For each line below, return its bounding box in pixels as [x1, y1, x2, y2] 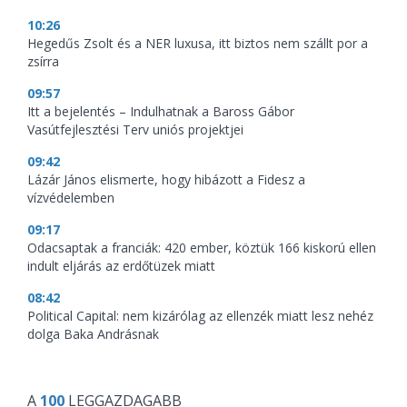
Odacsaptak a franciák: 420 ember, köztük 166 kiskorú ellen [27, 238, 376, 256]
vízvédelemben [27, 188, 114, 206]
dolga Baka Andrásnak [27, 324, 159, 342]
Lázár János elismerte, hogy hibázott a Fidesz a [27, 170, 305, 188]
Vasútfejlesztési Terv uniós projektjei [27, 120, 243, 138]
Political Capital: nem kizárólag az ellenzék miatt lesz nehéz [27, 306, 373, 324]
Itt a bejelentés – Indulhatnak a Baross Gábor [27, 102, 294, 120]
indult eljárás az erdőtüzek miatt [27, 256, 215, 274]
